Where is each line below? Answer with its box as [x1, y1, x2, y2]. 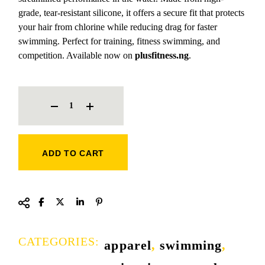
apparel [104, 237, 152, 253]
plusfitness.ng [135, 50, 189, 60]
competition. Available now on [18, 50, 135, 60]
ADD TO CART [42, 148, 105, 158]
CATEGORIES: [18, 234, 100, 248]
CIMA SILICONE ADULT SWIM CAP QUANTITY [18, 85, 185, 93]
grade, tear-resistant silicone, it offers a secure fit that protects [18, 7, 245, 18]
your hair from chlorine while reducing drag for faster [18, 21, 218, 32]
